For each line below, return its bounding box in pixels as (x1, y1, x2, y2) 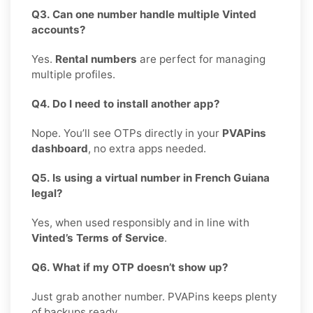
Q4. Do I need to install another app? (31, 96, 220, 110)
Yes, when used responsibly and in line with (31, 215, 249, 229)
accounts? (31, 22, 86, 36)
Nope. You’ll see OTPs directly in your (31, 126, 222, 140)
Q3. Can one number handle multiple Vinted (31, 7, 256, 21)
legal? (31, 186, 63, 200)
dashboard (31, 141, 88, 155)
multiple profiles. (31, 67, 115, 81)
